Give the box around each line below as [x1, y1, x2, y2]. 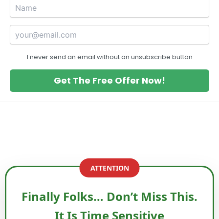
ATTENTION [90, 163, 129, 173]
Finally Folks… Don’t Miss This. [22, 188, 197, 205]
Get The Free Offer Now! [54, 74, 165, 87]
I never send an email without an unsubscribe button [26, 52, 193, 62]
